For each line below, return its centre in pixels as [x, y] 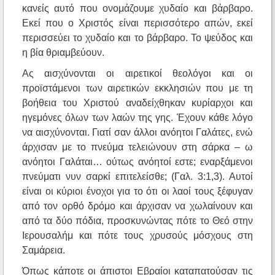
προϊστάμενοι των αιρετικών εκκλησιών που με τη [137, 88]
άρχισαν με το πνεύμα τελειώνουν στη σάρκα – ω [137, 147]
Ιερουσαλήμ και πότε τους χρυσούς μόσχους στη [137, 236]
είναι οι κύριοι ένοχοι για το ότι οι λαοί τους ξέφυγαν [137, 192]
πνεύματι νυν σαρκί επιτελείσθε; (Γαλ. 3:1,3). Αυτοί [137, 177]
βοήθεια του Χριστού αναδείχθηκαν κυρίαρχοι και [137, 103]
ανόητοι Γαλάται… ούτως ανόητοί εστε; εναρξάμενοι [137, 162]
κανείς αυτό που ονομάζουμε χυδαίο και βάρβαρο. [137, 9]
